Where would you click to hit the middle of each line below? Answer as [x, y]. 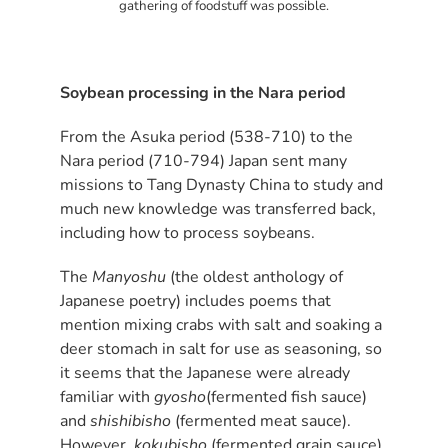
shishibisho [130, 420]
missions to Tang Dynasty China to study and [221, 184]
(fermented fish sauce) [286, 396]
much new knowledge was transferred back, [218, 208]
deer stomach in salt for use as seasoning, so [221, 348]
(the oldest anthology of [254, 276]
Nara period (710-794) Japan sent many [203, 160]
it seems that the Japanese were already [205, 372]
